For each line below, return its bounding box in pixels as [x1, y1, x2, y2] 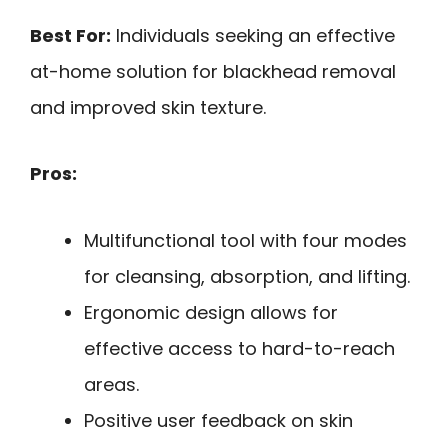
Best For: [30, 22, 111, 48]
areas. [84, 371, 139, 397]
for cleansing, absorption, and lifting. [84, 263, 410, 289]
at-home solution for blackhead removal [30, 58, 396, 84]
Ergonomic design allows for [84, 299, 338, 325]
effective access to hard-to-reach [84, 335, 395, 361]
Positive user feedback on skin [84, 407, 353, 433]
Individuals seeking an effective [111, 22, 395, 48]
